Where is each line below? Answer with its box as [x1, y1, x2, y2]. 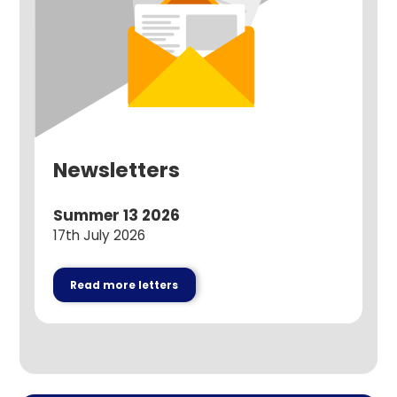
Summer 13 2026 [52, 205, 180, 227]
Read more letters [70, 277, 179, 292]
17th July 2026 [52, 226, 145, 245]
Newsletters [52, 156, 180, 185]
